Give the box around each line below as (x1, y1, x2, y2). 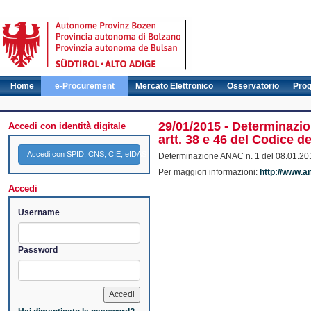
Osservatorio (227, 81, 279, 91)
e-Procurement (55, 81, 115, 91)
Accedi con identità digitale (8, 121, 126, 132)
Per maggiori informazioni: (158, 167, 260, 178)
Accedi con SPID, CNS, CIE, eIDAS (27, 149, 146, 158)
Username (18, 208, 60, 218)
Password (18, 245, 58, 255)
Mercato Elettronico (135, 81, 213, 91)
